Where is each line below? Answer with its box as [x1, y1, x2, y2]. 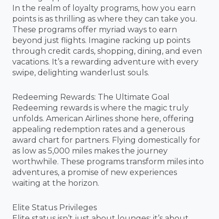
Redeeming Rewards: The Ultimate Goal [12, 92, 170, 102]
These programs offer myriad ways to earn [12, 24, 177, 34]
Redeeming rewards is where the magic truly [12, 103, 189, 112]
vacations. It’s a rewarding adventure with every [12, 57, 198, 66]
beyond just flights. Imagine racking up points [12, 35, 190, 45]
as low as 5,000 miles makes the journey [12, 146, 168, 155]
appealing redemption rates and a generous [12, 124, 185, 134]
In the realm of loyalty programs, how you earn [12, 3, 196, 13]
